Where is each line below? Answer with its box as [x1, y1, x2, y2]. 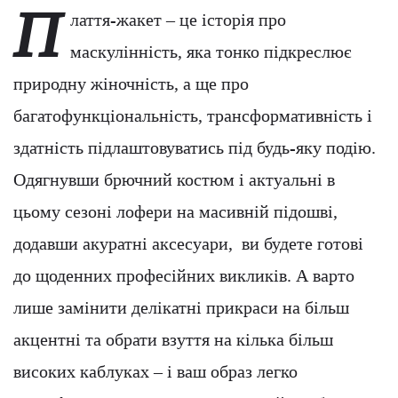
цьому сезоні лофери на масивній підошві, [13, 202, 338, 222]
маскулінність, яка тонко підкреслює [70, 42, 352, 62]
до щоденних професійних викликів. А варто [13, 266, 354, 286]
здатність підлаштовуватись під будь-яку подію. [13, 138, 376, 158]
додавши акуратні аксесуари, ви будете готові [13, 234, 363, 254]
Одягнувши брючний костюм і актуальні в [13, 170, 335, 190]
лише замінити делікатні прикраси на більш [13, 298, 349, 318]
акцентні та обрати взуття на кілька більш [13, 330, 333, 350]
